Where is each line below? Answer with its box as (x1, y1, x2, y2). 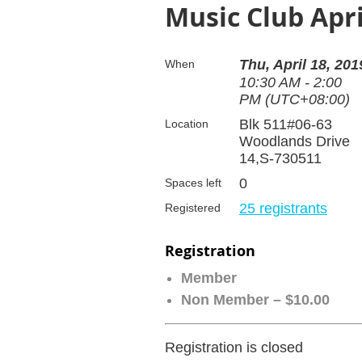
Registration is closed (165, 339, 303, 356)
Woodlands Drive (239, 133, 350, 150)
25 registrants (239, 200, 327, 217)
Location (165, 117, 208, 131)
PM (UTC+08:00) (239, 91, 350, 108)
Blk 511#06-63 (239, 116, 332, 133)
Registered (165, 201, 221, 215)
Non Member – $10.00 (181, 292, 330, 309)
